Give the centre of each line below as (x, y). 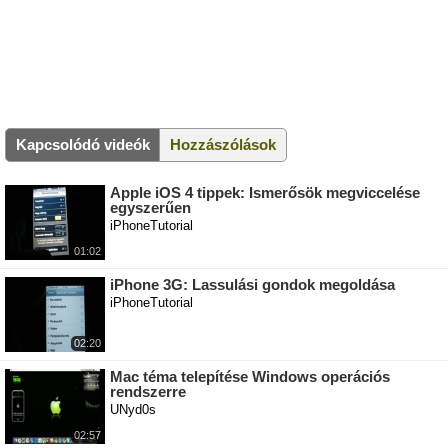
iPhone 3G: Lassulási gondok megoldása (252, 285)
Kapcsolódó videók (83, 145)
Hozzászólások (223, 145)
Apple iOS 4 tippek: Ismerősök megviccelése (265, 193)
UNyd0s (133, 410)
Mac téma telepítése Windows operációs (250, 377)
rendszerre (148, 392)
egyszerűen (150, 208)
